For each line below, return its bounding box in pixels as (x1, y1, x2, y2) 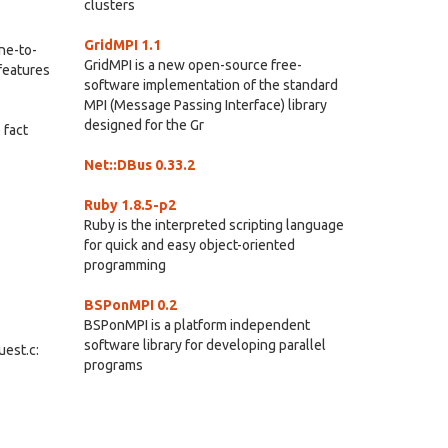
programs (83, 357, 143, 373)
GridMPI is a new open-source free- (83, 57, 302, 73)
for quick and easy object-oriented (83, 237, 295, 253)
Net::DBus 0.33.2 (83, 157, 195, 173)
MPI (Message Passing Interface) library (83, 97, 327, 113)
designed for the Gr (83, 117, 204, 133)
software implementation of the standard (83, 77, 338, 93)
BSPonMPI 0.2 (83, 297, 177, 313)
